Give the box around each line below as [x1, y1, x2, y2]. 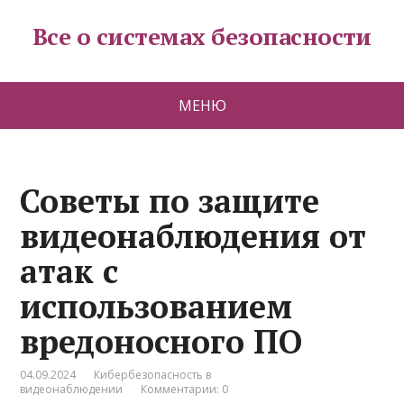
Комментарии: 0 [141, 381, 229, 397]
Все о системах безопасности [32, 21, 372, 51]
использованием [20, 285, 293, 327]
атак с [20, 250, 119, 292]
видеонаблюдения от [20, 215, 367, 257]
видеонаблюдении [20, 381, 124, 397]
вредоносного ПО [20, 320, 303, 363]
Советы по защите [20, 179, 320, 222]
